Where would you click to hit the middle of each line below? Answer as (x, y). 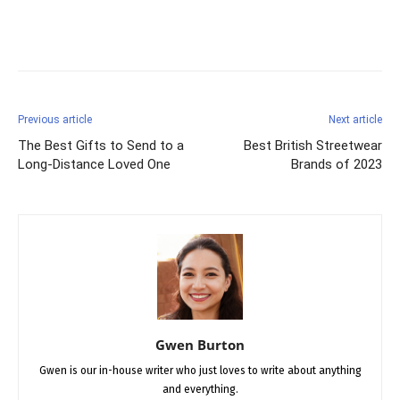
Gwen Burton (200, 344)
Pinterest (271, 33)
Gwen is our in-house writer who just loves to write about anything (200, 370)
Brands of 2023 (337, 164)
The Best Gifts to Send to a (101, 145)
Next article (355, 119)
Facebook (83, 33)
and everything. (200, 389)
